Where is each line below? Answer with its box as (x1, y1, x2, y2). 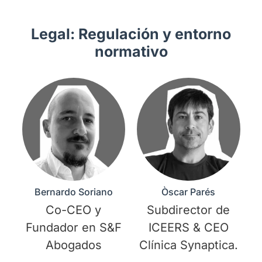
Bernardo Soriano (34, 186, 113, 198)
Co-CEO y (46, 203, 102, 218)
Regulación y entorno (78, 25, 231, 43)
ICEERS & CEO (148, 220, 229, 235)
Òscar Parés (161, 186, 216, 198)
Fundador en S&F (25, 220, 122, 235)
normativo (94, 42, 168, 60)
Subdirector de (147, 203, 230, 218)
